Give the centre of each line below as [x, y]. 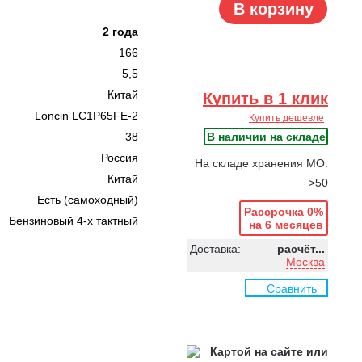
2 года [120, 32]
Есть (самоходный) [88, 200]
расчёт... [301, 249]
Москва [305, 262]
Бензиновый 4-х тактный [74, 221]
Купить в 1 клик [265, 99]
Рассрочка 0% [284, 212]
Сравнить [292, 288]
